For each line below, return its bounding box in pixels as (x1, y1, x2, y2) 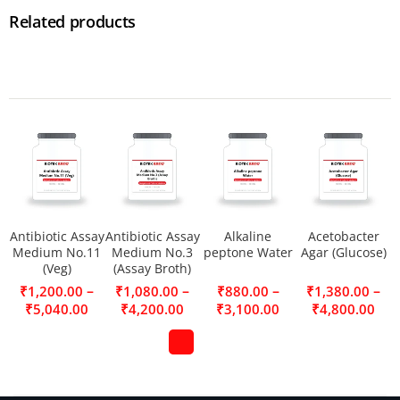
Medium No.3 (112, 244, 193, 261)
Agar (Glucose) (300, 244, 387, 261)
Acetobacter (307, 228, 379, 245)
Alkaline (224, 228, 271, 245)
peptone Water (203, 244, 293, 261)
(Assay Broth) (113, 260, 191, 277)
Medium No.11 (12, 244, 101, 261)
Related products (9, 11, 137, 32)
